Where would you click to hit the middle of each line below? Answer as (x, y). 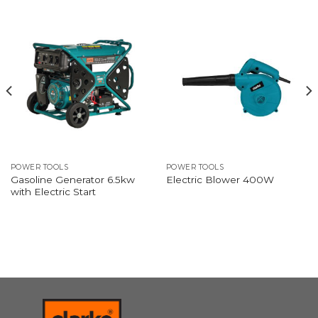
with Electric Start (53, 191)
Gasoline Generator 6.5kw (72, 179)
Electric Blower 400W (220, 180)
